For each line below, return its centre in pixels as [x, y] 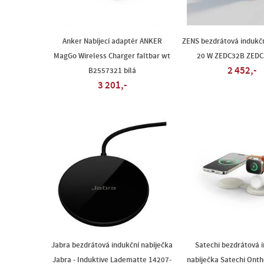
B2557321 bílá [112, 71]
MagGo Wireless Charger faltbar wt [112, 56]
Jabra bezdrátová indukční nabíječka [112, 245]
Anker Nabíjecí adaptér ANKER [112, 41]
